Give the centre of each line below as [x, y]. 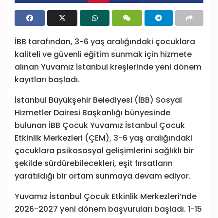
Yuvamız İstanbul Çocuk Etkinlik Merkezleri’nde [106, 197]
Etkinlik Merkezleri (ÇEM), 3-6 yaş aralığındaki [103, 138]
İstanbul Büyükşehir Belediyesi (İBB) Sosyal [98, 100]
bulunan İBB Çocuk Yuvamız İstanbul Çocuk [100, 126]
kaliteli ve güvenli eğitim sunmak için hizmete [103, 54]
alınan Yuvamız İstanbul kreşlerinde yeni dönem [108, 67]
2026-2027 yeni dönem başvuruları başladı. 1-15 [108, 209]
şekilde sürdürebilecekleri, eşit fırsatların [94, 163]
